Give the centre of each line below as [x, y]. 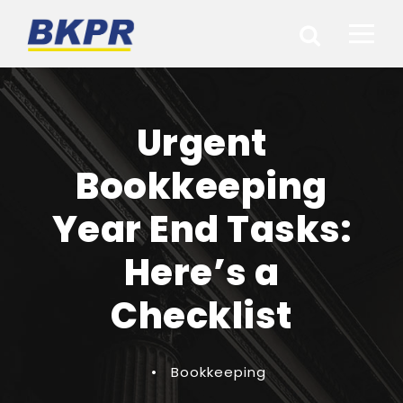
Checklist [201, 316]
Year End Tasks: [201, 229]
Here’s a [201, 273]
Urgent [201, 143]
